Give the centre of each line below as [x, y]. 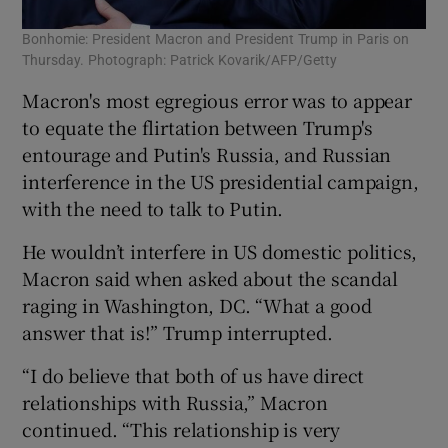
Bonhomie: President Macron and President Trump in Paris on [216, 38]
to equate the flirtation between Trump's [197, 126]
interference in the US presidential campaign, [220, 180]
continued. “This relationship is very [181, 428]
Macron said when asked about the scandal [210, 277]
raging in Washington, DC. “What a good [197, 304]
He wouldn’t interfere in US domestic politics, [220, 250]
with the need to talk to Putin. [153, 207]
